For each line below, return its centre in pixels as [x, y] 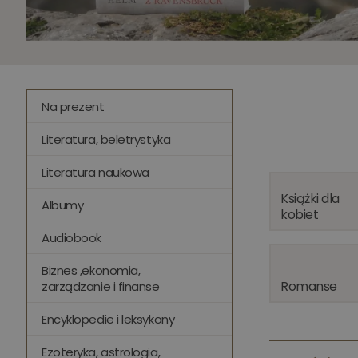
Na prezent [73, 106]
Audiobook [72, 237]
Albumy [63, 205]
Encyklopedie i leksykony [108, 319]
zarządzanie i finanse [101, 286]
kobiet [300, 214]
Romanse [309, 286]
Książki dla [310, 198]
